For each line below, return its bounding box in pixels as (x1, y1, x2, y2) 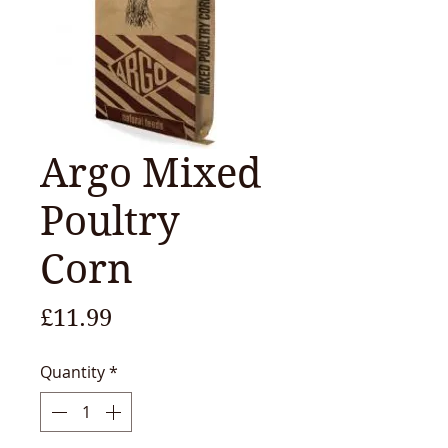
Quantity (40, 361, 105, 383)
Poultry (40, 197, 180, 245)
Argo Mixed (40, 149, 262, 197)
